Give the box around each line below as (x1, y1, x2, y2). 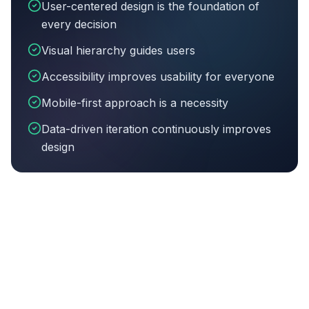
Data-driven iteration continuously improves (41, 122, 271, 136)
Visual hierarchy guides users (41, 43, 195, 57)
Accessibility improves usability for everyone (41, 70, 275, 83)
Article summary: (27, 157, 119, 170)
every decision (41, 17, 117, 31)
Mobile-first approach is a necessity (41, 96, 228, 110)
